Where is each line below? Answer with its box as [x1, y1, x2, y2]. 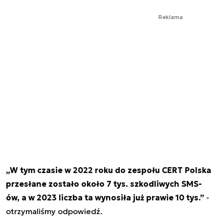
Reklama [158, 13, 183, 21]
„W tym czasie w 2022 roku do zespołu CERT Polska [6, 165, 211, 175]
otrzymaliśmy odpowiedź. [6, 206, 103, 216]
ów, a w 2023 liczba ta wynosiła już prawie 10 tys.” [6, 192, 204, 202]
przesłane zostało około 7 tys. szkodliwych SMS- [6, 178, 202, 189]
